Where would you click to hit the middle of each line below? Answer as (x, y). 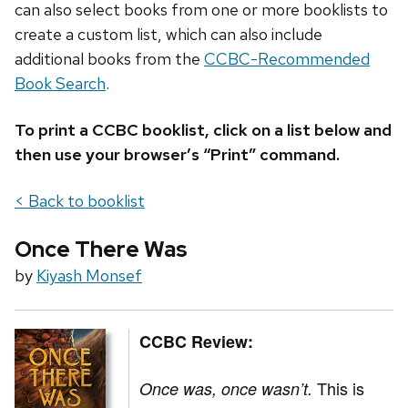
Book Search (60, 84)
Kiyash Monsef (89, 276)
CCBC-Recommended (287, 59)
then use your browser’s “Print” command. (179, 155)
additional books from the (109, 59)
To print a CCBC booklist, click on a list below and (203, 130)
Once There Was (101, 250)
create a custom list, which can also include (168, 35)
